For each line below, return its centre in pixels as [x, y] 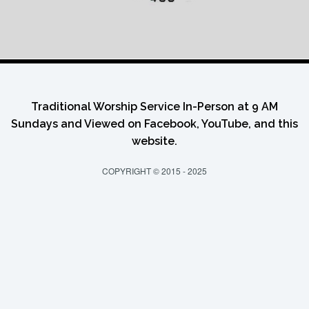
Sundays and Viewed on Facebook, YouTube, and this [154, 123]
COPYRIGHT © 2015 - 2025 [154, 170]
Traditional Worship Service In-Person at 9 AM [154, 106]
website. [154, 141]
